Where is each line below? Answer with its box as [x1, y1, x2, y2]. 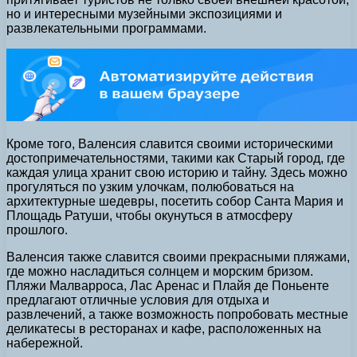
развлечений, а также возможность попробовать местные [6, 308, 348, 322]
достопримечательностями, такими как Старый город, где [6, 151, 345, 166]
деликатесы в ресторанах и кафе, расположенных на [6, 322, 321, 336]
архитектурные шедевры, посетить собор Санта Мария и [6, 194, 343, 209]
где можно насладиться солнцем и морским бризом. [6, 265, 313, 279]
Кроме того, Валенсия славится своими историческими [6, 137, 333, 151]
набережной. [6, 336, 83, 351]
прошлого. [6, 223, 68, 237]
